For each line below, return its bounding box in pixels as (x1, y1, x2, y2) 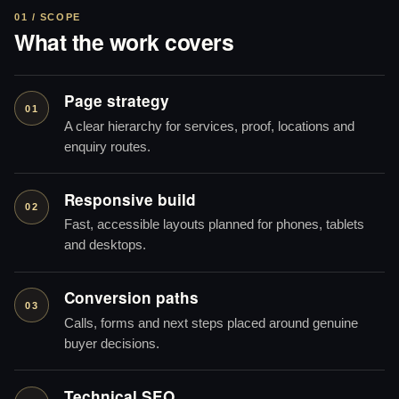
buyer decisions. (63, 336, 159, 351)
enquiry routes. (63, 139, 151, 154)
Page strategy (63, 90, 169, 112)
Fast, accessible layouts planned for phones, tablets (63, 217, 364, 232)
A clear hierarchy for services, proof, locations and (63, 118, 354, 134)
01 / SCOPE (14, 12, 81, 23)
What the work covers (14, 26, 234, 59)
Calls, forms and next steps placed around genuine (63, 315, 358, 330)
